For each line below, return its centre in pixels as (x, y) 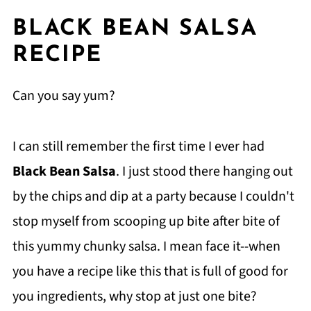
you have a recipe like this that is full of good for (150, 271)
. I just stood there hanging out (204, 171)
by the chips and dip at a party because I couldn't (153, 196)
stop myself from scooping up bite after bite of (146, 221)
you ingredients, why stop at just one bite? (134, 296)
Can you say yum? (64, 96)
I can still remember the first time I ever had (138, 146)
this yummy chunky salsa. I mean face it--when (146, 246)
